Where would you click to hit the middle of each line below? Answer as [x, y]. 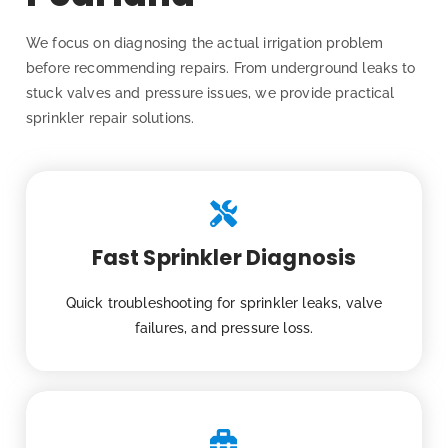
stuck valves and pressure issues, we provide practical [210, 93]
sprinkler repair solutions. [110, 118]
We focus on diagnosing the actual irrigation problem [205, 43]
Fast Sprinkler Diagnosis [224, 258]
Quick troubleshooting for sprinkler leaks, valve [224, 303]
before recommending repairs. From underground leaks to [221, 68]
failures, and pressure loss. [224, 328]
